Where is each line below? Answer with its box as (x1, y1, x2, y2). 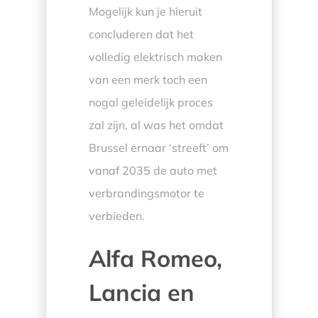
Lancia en (88, 277, 194, 307)
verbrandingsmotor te (88, 185, 204, 200)
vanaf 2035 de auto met (88, 163, 217, 177)
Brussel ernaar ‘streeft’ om (88, 140, 229, 155)
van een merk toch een (88, 72, 207, 87)
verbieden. (88, 208, 145, 223)
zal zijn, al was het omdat (88, 117, 224, 132)
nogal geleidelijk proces (88, 94, 213, 109)
